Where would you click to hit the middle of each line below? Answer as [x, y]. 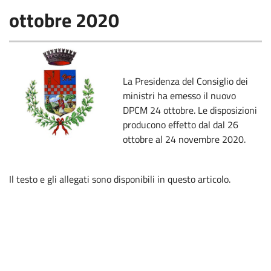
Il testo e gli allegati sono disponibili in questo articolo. [120, 179]
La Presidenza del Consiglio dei [186, 81]
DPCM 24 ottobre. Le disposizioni [190, 110]
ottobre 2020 [64, 20]
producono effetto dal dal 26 [181, 124]
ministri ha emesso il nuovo [180, 95]
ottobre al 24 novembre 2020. [184, 139]
